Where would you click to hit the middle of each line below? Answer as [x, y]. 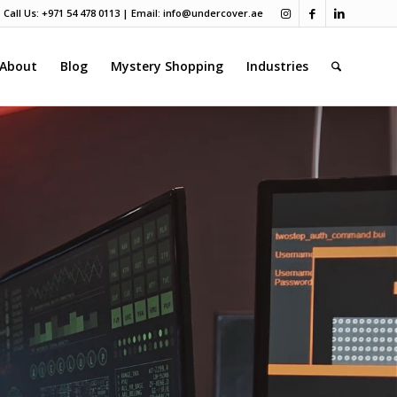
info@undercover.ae [213, 13]
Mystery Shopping [167, 66]
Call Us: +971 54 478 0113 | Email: [83, 13]
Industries [278, 66]
